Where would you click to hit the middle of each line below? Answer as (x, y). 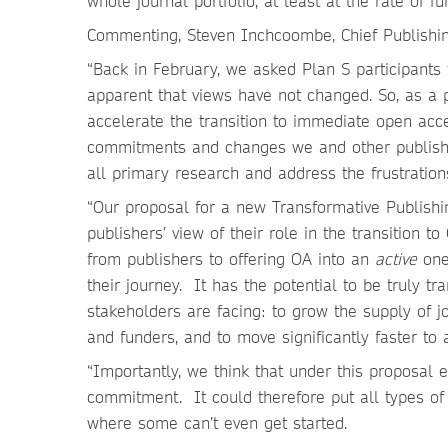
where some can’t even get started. (217, 422)
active (396, 258)
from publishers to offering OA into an (231, 258)
